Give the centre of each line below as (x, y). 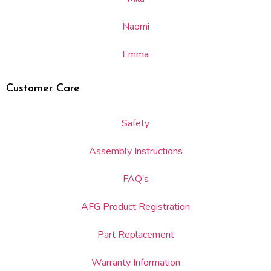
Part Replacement (135, 235)
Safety (135, 123)
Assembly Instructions (135, 151)
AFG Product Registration (135, 207)
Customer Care (43, 89)
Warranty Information (135, 263)
